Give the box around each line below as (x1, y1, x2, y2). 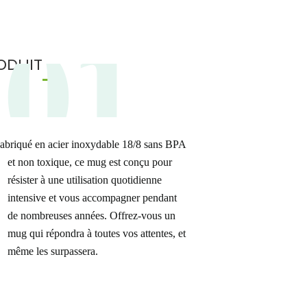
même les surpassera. (7, 245, 98, 257)
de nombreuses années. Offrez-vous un (7, 210, 175, 221)
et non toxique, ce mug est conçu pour (7, 156, 172, 168)
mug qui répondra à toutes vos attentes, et (7, 228, 186, 239)
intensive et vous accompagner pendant (7, 192, 177, 204)
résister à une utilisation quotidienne (7, 174, 162, 186)
